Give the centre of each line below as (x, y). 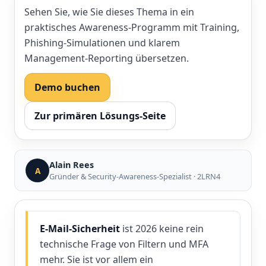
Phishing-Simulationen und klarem (102, 43)
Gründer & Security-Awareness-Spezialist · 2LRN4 (135, 176)
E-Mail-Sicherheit (80, 229)
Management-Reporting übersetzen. (107, 58)
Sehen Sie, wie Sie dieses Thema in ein (109, 12)
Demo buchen (67, 87)
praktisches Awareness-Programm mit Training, (132, 27)
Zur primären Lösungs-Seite (100, 116)
